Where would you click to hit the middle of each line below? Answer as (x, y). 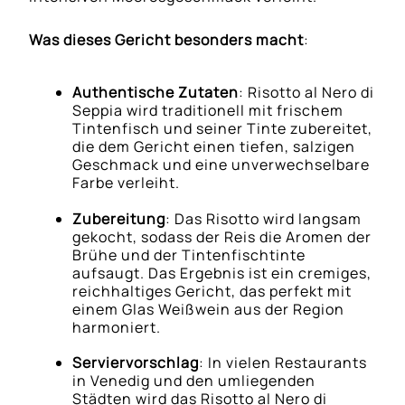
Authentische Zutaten (156, 93)
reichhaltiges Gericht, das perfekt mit (212, 291)
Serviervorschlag (136, 363)
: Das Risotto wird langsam (264, 218)
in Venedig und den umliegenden (194, 381)
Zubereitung (119, 218)
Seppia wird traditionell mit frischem (208, 111)
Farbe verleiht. (127, 183)
